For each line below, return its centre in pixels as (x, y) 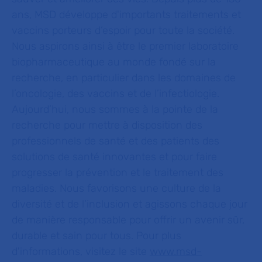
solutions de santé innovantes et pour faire (114, 157)
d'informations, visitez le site (81, 251)
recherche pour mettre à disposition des (107, 125)
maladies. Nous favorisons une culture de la (116, 188)
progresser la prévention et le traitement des (118, 173)
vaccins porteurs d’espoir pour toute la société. (123, 30)
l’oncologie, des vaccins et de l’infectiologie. (116, 94)
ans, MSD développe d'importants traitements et (126, 15)
